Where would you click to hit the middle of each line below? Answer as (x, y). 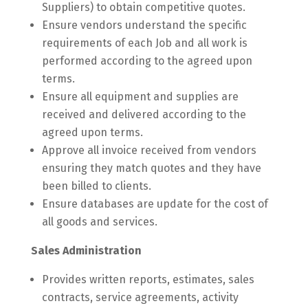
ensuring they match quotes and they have (151, 168)
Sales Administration (86, 251)
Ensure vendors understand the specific (144, 25)
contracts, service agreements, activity (140, 297)
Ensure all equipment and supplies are (140, 97)
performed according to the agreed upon (147, 61)
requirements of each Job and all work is (144, 43)
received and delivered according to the (144, 114)
